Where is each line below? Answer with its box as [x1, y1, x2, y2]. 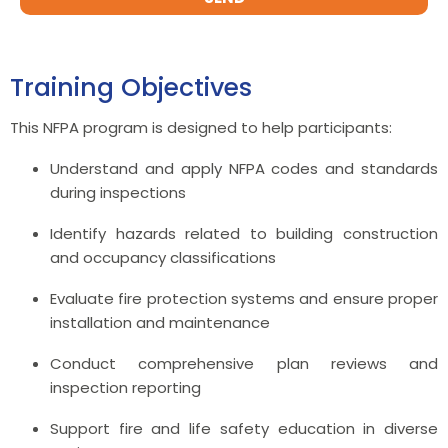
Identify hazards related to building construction [50, 222, 438, 244]
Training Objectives [10, 69, 252, 105]
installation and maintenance [50, 311, 270, 333]
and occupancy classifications [50, 246, 276, 268]
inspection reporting [50, 376, 201, 398]
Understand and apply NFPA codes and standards [50, 157, 438, 179]
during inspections [50, 181, 186, 203]
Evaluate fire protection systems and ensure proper [50, 287, 438, 309]
